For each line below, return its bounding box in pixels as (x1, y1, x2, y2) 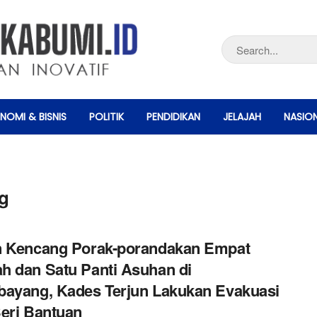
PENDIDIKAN (146, 110, 200, 124)
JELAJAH (223, 110, 261, 124)
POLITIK (89, 110, 124, 124)
